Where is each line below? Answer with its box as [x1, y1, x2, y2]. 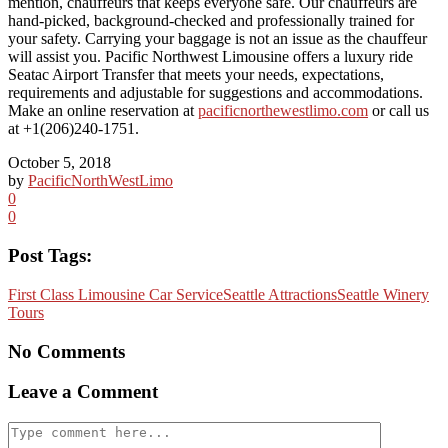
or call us [368, 102, 429, 120]
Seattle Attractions [223, 285, 337, 303]
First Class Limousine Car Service [8, 285, 223, 303]
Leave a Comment [8, 381, 158, 403]
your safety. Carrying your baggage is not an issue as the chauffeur [8, 30, 427, 48]
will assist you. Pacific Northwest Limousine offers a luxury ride [8, 48, 413, 66]
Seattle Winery [337, 285, 429, 303]
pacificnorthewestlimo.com [198, 102, 368, 120]
